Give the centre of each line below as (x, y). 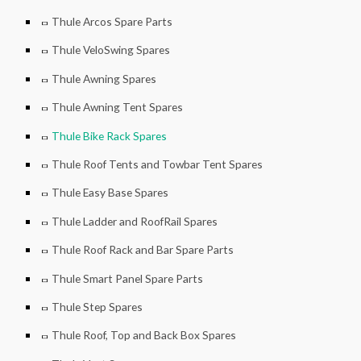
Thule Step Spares (97, 307)
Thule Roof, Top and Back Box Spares (144, 335)
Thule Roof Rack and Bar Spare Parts (143, 250)
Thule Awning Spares (104, 78)
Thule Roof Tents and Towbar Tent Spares (157, 164)
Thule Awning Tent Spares (117, 107)
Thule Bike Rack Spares (109, 135)
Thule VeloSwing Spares (111, 50)
